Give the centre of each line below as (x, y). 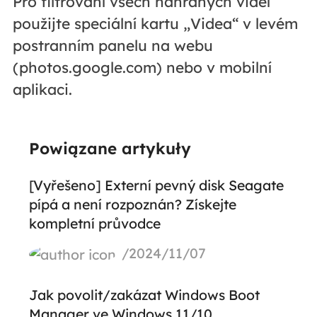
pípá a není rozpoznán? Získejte (132, 204)
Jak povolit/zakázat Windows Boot (144, 294)
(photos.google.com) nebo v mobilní (142, 68)
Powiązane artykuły (110, 148)
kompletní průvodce (94, 223)
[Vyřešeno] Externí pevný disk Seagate (156, 185)
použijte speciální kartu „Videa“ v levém (155, 24)
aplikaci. (42, 90)
